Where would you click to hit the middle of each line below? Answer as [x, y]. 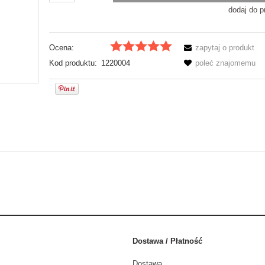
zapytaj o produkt [225, 47]
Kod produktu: [73, 63]
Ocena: [62, 47]
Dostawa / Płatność [167, 241]
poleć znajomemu [226, 63]
